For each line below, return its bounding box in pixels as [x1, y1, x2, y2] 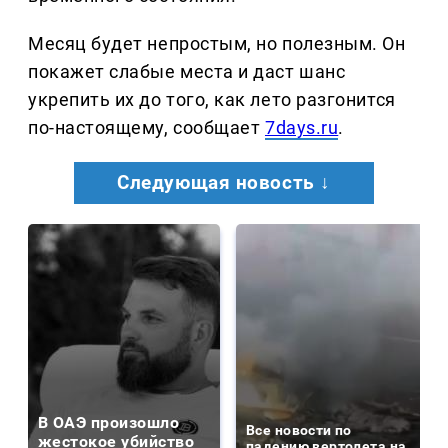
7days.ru [264, 117, 339, 139]
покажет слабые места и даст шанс [28, 61, 346, 83]
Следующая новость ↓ [117, 172, 331, 195]
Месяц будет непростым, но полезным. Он [28, 33, 406, 55]
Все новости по [246, 422, 352, 439]
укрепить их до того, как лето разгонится [28, 89, 396, 111]
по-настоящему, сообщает [28, 117, 265, 139]
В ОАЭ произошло [38, 413, 180, 433]
